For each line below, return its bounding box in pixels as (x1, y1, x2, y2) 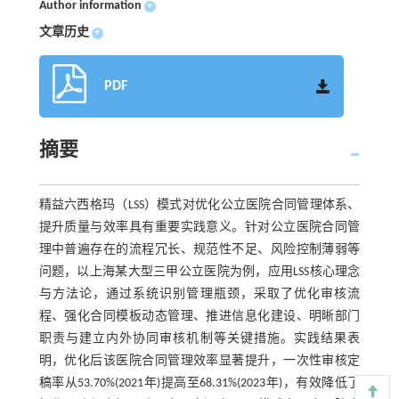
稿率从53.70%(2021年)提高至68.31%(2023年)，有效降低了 (38, 377, 361, 390)
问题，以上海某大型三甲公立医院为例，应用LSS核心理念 (38, 265, 361, 279)
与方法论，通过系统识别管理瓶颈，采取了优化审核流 (38, 288, 361, 301)
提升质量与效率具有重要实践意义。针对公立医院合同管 (38, 221, 361, 234)
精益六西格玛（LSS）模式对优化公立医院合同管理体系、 (38, 199, 361, 212)
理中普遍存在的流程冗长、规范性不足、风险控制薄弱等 (38, 243, 361, 256)
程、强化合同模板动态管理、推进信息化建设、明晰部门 (38, 310, 361, 323)
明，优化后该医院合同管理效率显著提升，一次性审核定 (38, 354, 361, 368)
